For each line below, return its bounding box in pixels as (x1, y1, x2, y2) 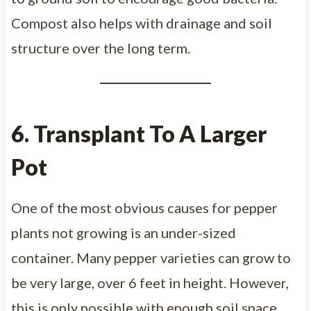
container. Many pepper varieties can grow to (10, 249, 291, 266)
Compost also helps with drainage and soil (10, 14, 272, 31)
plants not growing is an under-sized (10, 224, 236, 241)
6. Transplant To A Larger (10, 119, 267, 147)
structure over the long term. (10, 39, 190, 56)
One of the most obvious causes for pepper (10, 199, 278, 216)
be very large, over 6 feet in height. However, (10, 274, 289, 291)
